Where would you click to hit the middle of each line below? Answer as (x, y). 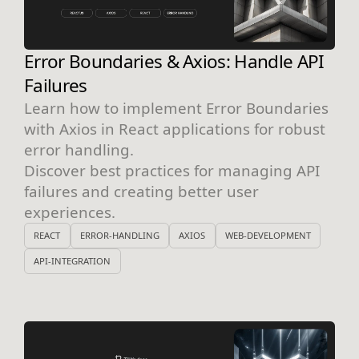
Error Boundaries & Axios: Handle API (174, 61)
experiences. (70, 212)
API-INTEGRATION (73, 261)
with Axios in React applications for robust (175, 128)
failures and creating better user (141, 191)
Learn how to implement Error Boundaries (176, 107)
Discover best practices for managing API (172, 170)
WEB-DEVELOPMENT (268, 236)
